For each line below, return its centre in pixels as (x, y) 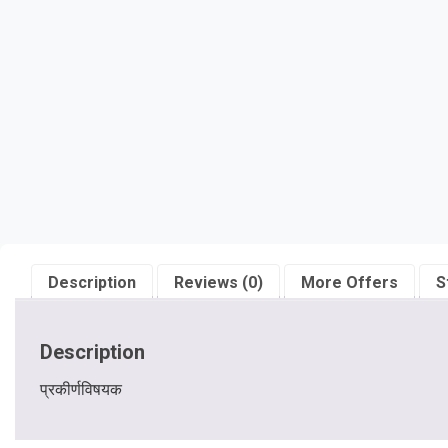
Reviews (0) (218, 282)
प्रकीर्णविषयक (81, 389)
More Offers (349, 282)
